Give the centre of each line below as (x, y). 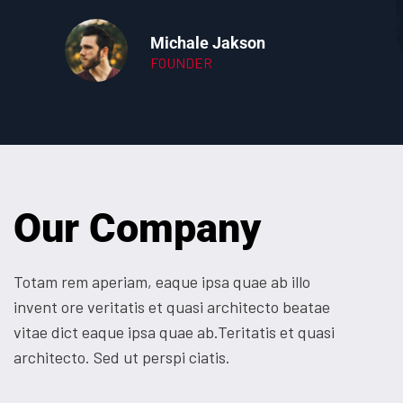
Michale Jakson (208, 42)
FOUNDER (181, 62)
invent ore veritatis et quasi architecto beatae (172, 306)
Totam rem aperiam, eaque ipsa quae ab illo (162, 281)
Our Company (137, 228)
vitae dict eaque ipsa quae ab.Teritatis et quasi (174, 331)
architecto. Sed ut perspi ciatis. (122, 357)
